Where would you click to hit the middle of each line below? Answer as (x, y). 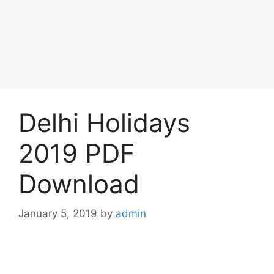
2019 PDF (77, 153)
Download (79, 183)
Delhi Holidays (104, 122)
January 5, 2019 (58, 213)
